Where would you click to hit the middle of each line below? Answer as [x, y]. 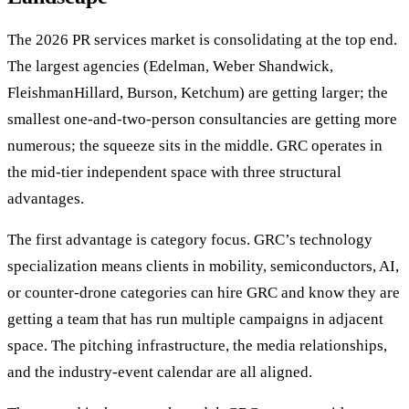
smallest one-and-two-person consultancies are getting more [202, 120]
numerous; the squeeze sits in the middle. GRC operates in [195, 146]
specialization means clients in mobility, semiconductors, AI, [203, 267]
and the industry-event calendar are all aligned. [160, 372]
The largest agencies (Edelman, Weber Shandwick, [170, 67]
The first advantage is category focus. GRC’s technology [190, 240]
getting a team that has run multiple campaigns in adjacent [195, 320]
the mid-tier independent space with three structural [174, 173]
